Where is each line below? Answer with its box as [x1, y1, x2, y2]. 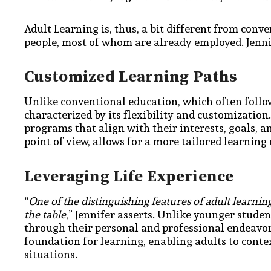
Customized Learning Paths [24, 67, 238, 87]
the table [24, 205, 66, 223]
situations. [24, 245, 77, 263]
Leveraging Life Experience [24, 166, 234, 187]
